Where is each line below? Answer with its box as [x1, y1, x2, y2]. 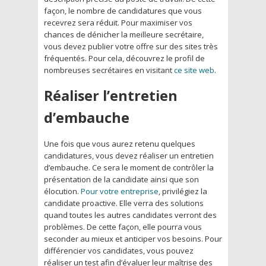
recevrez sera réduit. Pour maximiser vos [44, 17, 192, 28]
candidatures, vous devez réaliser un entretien [44, 150, 214, 161]
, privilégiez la [159, 185, 207, 197]
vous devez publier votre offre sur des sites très [44, 40, 218, 52]
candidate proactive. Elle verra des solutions [44, 197, 204, 208]
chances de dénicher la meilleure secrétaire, [44, 28, 204, 40]
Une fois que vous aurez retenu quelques [44, 138, 195, 149]
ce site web [174, 64, 214, 75]
